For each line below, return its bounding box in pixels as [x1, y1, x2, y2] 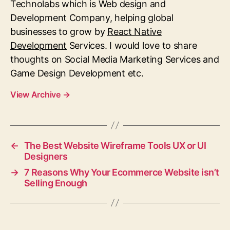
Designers [24, 150, 68, 162]
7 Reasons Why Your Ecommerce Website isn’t [24, 166, 219, 178]
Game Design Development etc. [10, 67, 144, 79]
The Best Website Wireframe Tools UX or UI [24, 140, 206, 151]
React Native [107, 26, 162, 37]
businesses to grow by [10, 26, 108, 37]
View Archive [10, 89, 63, 100]
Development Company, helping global [10, 12, 174, 23]
